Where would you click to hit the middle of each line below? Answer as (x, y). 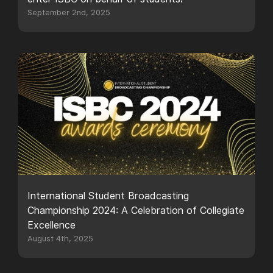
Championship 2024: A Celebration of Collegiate (136, 211)
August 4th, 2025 (60, 239)
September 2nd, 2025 (69, 12)
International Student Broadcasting (108, 196)
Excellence (51, 225)
